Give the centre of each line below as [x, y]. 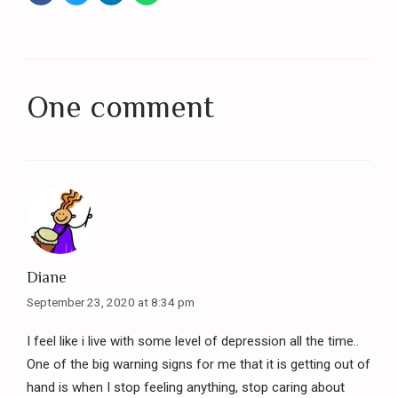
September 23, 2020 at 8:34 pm [111, 302]
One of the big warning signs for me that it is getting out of [199, 364]
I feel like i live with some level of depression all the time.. [193, 341]
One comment [120, 107]
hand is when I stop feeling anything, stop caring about [186, 387]
